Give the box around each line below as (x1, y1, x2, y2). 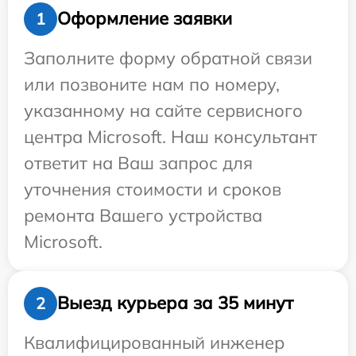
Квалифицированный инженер (24, 331, 284, 354)
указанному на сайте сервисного (24, 99, 303, 122)
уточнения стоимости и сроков (24, 177, 281, 200)
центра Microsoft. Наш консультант (24, 125, 317, 148)
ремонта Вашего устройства (24, 203, 262, 226)
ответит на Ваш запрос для (24, 151, 253, 174)
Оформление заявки (57, 7, 232, 30)
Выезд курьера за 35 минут (57, 292, 293, 315)
